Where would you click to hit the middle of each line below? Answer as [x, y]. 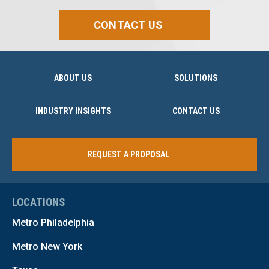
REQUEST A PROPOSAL [128, 154]
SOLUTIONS [196, 78]
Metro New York [47, 246]
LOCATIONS [38, 202]
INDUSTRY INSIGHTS [73, 111]
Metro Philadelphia [53, 222]
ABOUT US [73, 78]
